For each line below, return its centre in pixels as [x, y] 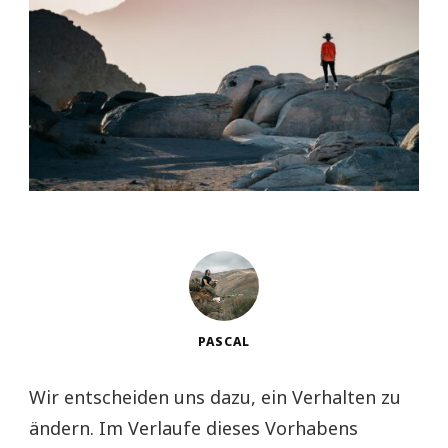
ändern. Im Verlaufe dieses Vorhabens [193, 428]
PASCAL [224, 342]
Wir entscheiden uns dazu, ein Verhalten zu [215, 397]
